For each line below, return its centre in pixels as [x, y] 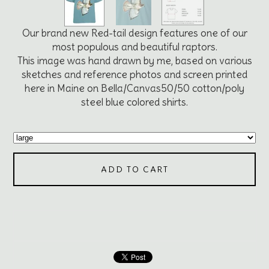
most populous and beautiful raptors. [134, 47]
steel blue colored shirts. [134, 102]
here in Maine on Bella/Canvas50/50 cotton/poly [134, 88]
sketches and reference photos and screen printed [134, 74]
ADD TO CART [134, 169]
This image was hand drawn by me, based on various [134, 60]
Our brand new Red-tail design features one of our [134, 33]
